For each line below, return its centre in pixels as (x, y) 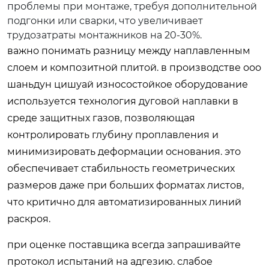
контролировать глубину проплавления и (113, 135)
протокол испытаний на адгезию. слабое (110, 261)
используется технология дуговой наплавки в (123, 101)
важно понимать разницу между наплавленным (129, 51)
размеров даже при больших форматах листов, (125, 185)
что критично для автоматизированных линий (124, 202)
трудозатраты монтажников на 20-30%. (104, 35)
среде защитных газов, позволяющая (101, 118)
